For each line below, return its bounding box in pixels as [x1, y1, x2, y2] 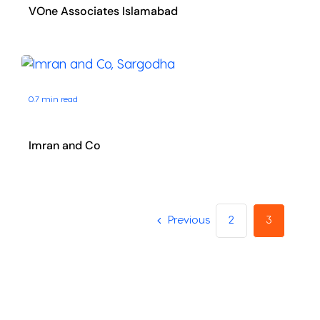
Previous [168, 215, 211, 226]
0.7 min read [28, 94, 78, 104]
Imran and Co [28, 138, 101, 154]
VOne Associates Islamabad [28, 4, 178, 19]
